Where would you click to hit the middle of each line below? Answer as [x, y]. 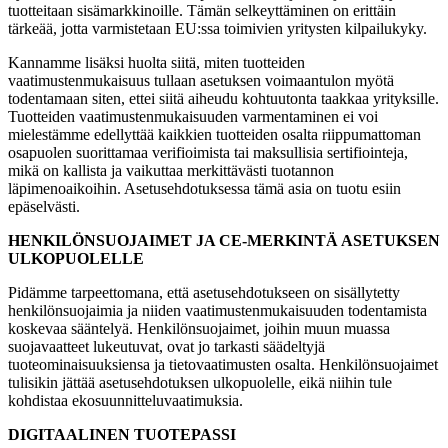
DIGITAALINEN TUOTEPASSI [122, 434]
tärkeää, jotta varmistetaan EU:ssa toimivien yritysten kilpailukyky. [217, 28]
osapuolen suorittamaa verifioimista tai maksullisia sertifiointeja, [208, 152]
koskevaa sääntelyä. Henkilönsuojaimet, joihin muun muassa [199, 328]
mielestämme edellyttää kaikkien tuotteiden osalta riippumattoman [214, 134]
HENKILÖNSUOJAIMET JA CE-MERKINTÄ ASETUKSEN [224, 240]
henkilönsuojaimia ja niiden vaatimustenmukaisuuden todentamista [217, 310]
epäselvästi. [44, 206]
